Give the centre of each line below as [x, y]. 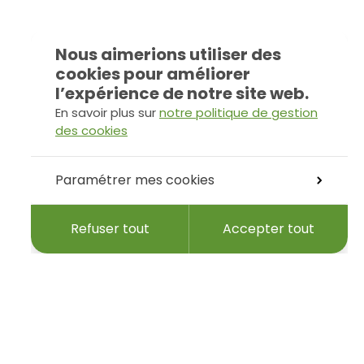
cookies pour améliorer [153, 74]
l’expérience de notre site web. [182, 93]
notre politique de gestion [238, 113]
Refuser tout [110, 229]
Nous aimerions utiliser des [168, 54]
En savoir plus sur [107, 113]
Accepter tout [269, 229]
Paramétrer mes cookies [135, 180]
